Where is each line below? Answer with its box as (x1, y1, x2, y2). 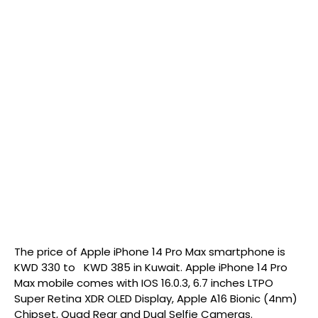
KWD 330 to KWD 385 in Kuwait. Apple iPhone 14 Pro (14, 260, 287, 275)
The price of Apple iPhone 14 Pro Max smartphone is (14, 244, 285, 259)
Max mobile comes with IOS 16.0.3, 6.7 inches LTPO (14, 275, 273, 290)
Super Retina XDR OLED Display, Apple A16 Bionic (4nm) (14, 291, 297, 306)
